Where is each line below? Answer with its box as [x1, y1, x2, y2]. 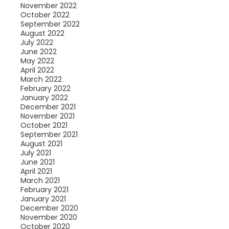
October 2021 [20, 120, 67, 130]
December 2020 [20, 203, 78, 213]
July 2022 [20, 37, 53, 48]
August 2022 [20, 28, 64, 38]
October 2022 [20, 10, 70, 20]
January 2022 [20, 93, 68, 103]
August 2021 [20, 139, 62, 149]
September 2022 [20, 19, 80, 29]
